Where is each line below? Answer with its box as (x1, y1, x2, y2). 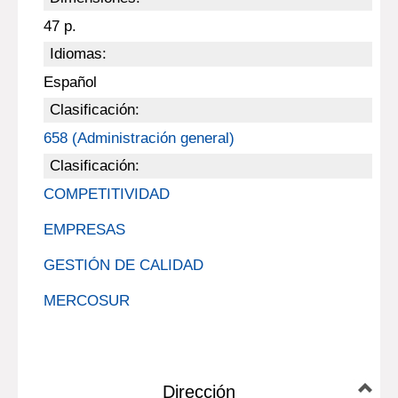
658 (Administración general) (43, 130, 235, 147)
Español (43, 74, 97, 91)
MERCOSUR (43, 292, 130, 309)
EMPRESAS (43, 221, 125, 238)
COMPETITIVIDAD (43, 186, 170, 203)
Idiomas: (49, 45, 107, 62)
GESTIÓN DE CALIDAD (43, 257, 203, 274)
